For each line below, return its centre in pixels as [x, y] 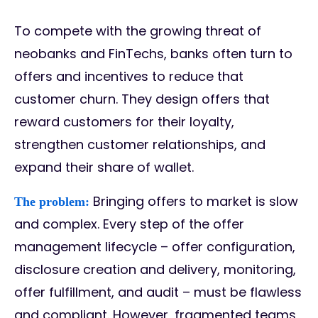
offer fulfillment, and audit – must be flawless [158, 292]
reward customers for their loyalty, [124, 122]
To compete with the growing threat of [138, 31]
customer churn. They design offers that [142, 99]
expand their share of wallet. [104, 168]
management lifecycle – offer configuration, [155, 247]
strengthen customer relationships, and [140, 145]
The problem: [52, 202]
